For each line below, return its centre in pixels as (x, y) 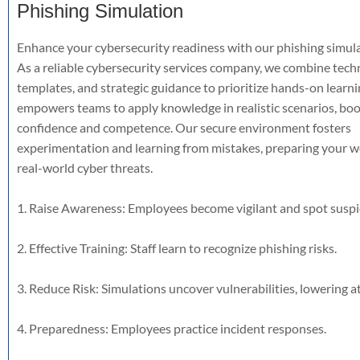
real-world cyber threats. (85, 168)
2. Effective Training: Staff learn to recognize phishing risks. (177, 248)
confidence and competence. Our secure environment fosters (184, 127)
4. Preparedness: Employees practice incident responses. (172, 328)
